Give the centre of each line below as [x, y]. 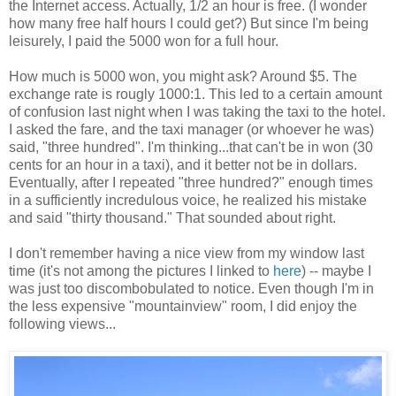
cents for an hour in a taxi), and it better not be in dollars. [183, 164]
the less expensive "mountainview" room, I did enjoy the [183, 306]
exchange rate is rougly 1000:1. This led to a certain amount [195, 94]
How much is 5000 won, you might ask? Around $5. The [183, 76]
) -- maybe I [336, 270]
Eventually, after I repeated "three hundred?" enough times [191, 182]
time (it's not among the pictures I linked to [141, 270]
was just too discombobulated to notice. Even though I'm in [191, 288]
